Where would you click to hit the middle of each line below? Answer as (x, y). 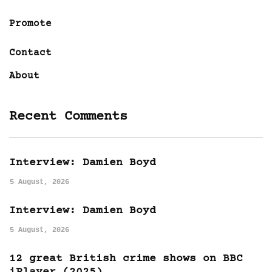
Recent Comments (68, 117)
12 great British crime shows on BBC (126, 259)
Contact (30, 53)
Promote (30, 24)
